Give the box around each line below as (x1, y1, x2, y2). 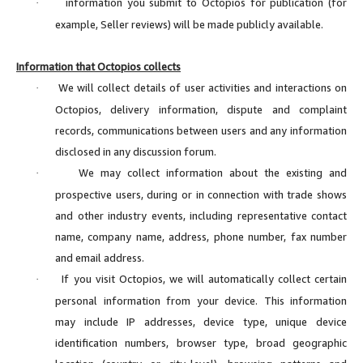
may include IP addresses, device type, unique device (55, 314, 347, 328)
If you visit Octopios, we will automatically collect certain (62, 271, 348, 285)
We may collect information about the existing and (79, 165, 347, 179)
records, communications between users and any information (55, 123, 347, 137)
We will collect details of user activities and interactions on (58, 80, 347, 94)
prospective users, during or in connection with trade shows (55, 187, 347, 201)
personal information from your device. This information (55, 293, 347, 307)
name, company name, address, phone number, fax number (55, 229, 347, 243)
